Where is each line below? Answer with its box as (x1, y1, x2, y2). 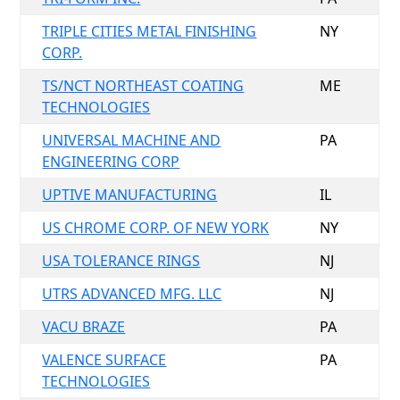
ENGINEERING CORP (42, 152, 180, 171)
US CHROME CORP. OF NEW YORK (42, 218, 270, 237)
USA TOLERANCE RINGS (42, 251, 201, 271)
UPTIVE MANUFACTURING (42, 185, 218, 204)
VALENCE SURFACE (42, 350, 167, 370)
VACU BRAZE (42, 317, 126, 337)
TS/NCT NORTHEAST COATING (42, 76, 245, 96)
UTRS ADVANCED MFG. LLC (42, 284, 222, 304)
